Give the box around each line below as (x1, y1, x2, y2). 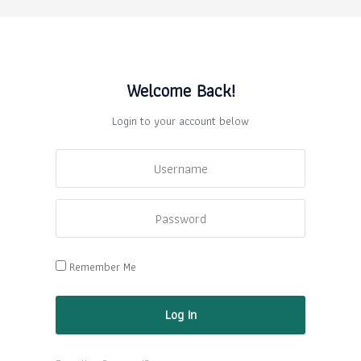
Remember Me (69, 258, 136, 276)
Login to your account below (112, 111, 249, 130)
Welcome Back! (126, 76, 235, 105)
